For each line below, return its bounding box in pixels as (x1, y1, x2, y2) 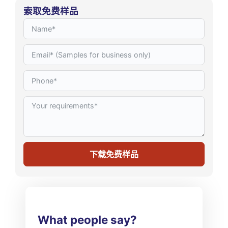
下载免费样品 (90, 149, 138, 159)
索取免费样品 (23, 5, 79, 16)
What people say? (38, 212, 137, 226)
